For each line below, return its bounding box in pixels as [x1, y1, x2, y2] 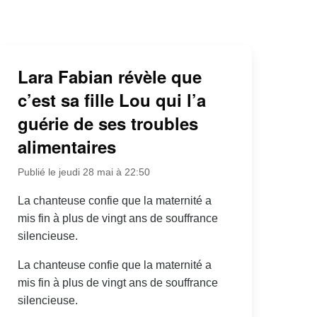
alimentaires [17, 134, 116, 159]
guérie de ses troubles [17, 111, 198, 136]
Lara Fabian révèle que [17, 64, 202, 89]
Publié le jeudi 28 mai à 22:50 [17, 166, 150, 178]
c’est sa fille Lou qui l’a [17, 88, 206, 113]
